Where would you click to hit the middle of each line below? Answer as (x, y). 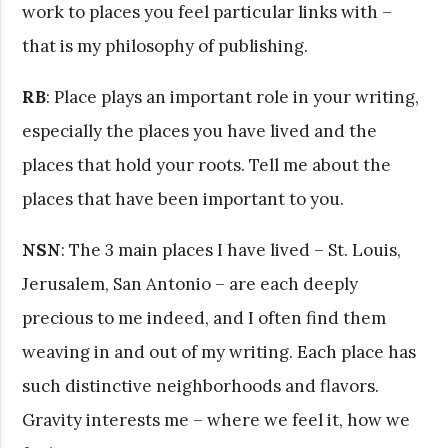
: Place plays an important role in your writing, (233, 96)
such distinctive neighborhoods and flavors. (201, 385)
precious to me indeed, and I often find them (204, 317)
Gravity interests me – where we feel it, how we (216, 419)
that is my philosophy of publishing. (165, 45)
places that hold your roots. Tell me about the (207, 164)
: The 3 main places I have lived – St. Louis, (231, 249)
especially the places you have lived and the (200, 130)
